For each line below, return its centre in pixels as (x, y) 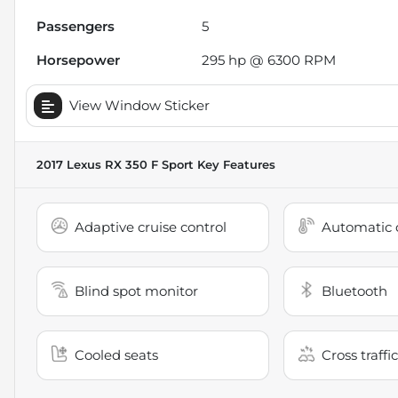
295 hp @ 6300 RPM (269, 60)
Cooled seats (116, 354)
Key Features (235, 164)
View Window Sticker (139, 105)
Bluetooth (354, 291)
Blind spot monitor (136, 291)
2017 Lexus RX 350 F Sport (115, 164)
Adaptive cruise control (151, 227)
